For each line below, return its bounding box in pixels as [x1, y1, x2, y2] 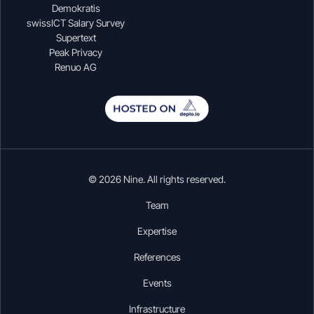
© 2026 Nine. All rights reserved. [88, 172, 226, 185]
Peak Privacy [49, 46, 103, 58]
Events [142, 276, 172, 289]
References [133, 250, 181, 263]
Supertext [55, 31, 96, 43]
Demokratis [51, 1, 100, 14]
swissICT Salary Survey [27, 16, 125, 29]
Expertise [137, 224, 177, 237]
